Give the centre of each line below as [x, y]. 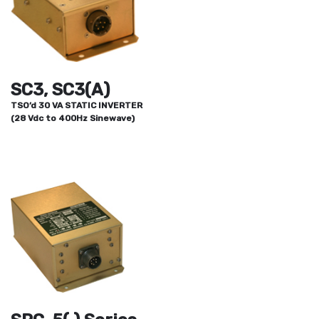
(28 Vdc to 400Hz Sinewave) [73, 119]
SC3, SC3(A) [60, 90]
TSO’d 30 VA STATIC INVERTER [77, 106]
